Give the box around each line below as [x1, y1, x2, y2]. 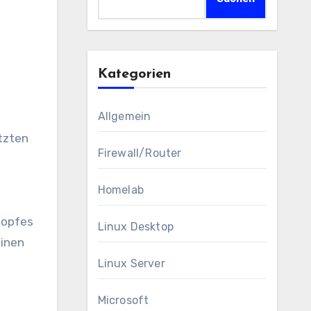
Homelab [97, 183, 144, 196]
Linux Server [97, 257, 165, 270]
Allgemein [97, 110, 151, 123]
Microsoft [97, 294, 149, 307]
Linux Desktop [97, 220, 174, 233]
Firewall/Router [97, 146, 182, 160]
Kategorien [97, 67, 171, 81]
